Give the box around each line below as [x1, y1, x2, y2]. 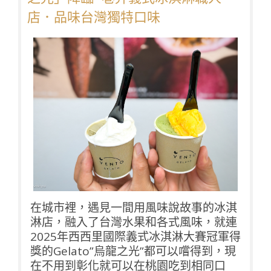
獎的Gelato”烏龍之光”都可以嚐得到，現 [30, 243, 236, 259]
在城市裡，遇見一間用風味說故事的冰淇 [30, 199, 237, 215]
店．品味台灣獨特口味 [27, 10, 160, 25]
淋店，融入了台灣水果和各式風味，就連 [30, 214, 237, 230]
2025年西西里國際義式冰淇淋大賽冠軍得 [30, 228, 241, 244]
